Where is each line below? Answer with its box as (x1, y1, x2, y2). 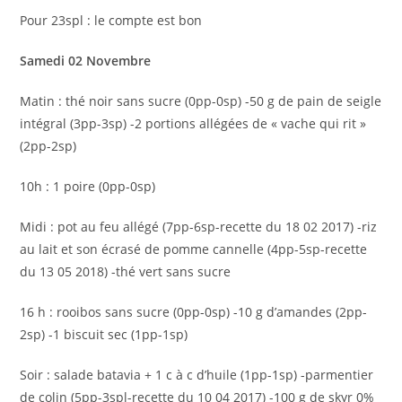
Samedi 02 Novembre (20, 52, 152, 69)
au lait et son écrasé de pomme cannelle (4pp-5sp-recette (20, 240, 368, 258)
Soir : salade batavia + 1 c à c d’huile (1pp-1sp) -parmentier (20, 366, 374, 383)
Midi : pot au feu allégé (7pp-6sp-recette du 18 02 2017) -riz (20, 218, 378, 235)
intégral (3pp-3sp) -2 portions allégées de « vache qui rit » (20, 115, 367, 132)
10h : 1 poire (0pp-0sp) (20, 178, 156, 195)
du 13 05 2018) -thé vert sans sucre (20, 263, 232, 280)
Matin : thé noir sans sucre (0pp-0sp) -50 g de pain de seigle (20, 92, 382, 109)
